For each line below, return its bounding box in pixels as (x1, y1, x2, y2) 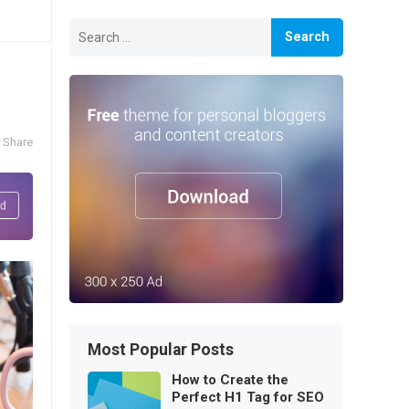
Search (68, 16, 112, 33)
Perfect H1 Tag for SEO (172, 389, 324, 405)
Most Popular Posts (88, 341, 234, 359)
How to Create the (172, 372, 288, 388)
